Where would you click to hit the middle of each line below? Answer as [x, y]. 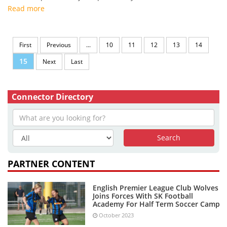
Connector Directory [52, 97]
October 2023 [116, 215]
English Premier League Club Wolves [155, 188]
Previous [59, 45]
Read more [26, 9]
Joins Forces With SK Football [143, 196]
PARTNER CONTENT [51, 164]
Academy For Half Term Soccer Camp [156, 204]
